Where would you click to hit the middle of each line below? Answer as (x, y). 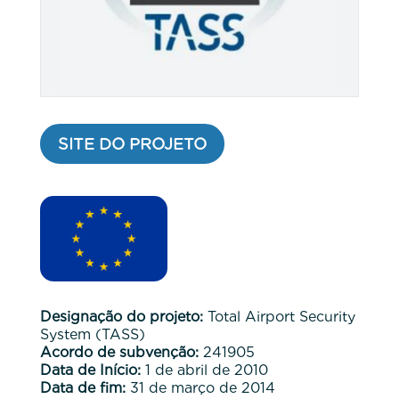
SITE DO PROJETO (132, 143)
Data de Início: (90, 370)
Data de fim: (82, 387)
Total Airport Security (279, 316)
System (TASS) (92, 334)
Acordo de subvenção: (119, 352)
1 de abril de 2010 (204, 370)
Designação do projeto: (121, 316)
